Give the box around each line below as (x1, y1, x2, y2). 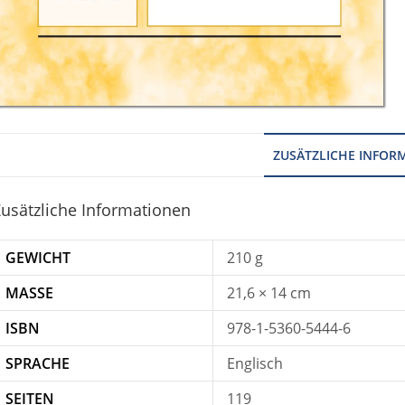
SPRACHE (5, 353, 70, 374)
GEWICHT (5, 248, 71, 268)
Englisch (227, 353, 283, 374)
